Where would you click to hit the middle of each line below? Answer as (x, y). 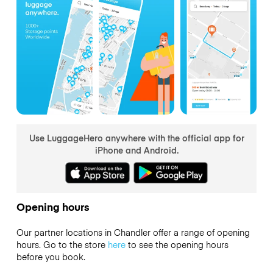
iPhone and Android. (136, 150)
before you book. (51, 257)
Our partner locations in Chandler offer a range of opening (133, 232)
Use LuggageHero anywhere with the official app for (136, 137)
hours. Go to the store (62, 245)
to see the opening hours (177, 245)
